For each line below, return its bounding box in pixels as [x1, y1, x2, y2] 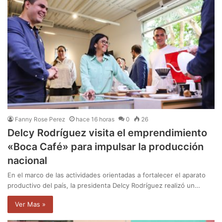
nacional [7, 155, 47, 167]
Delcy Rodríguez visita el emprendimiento [7, 127, 207, 139]
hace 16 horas [76, 115, 114, 123]
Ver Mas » [15, 200, 46, 209]
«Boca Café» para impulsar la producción [7, 141, 204, 153]
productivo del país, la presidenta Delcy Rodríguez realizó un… [7, 181, 200, 190]
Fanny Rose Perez [15, 115, 65, 123]
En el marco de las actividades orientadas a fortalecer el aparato [7, 171, 206, 179]
